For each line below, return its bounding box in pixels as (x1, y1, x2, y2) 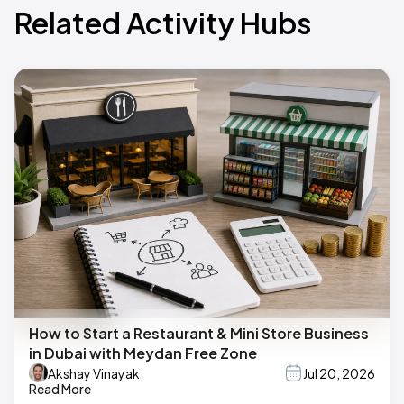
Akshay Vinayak (48, 364, 140, 381)
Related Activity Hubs (14, 5, 311, 41)
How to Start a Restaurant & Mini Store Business (29, 324, 369, 344)
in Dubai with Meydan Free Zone (29, 344, 257, 363)
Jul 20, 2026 (303, 364, 375, 381)
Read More (29, 381, 91, 398)
